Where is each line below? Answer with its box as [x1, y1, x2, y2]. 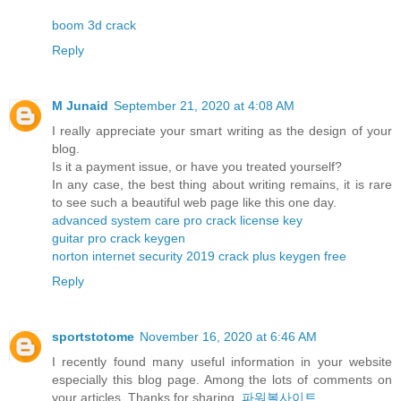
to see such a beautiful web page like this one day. [52, 194, 337, 209]
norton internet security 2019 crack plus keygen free [52, 248, 346, 263]
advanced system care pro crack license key [52, 212, 303, 227]
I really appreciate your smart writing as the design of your [52, 123, 392, 138]
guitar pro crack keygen [52, 230, 185, 245]
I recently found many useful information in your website [52, 354, 392, 369]
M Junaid [52, 98, 108, 113]
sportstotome [52, 328, 134, 344]
